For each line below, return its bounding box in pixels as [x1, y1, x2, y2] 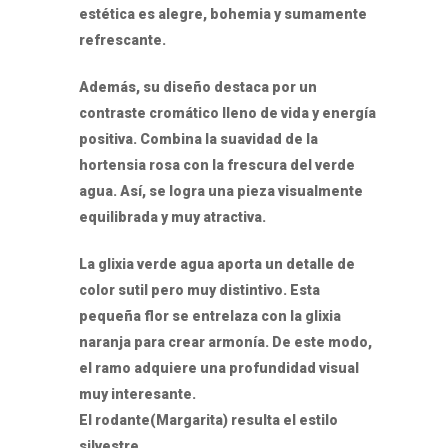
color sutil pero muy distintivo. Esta [79, 282, 320, 299]
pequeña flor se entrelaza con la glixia [79, 308, 341, 325]
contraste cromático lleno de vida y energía [79, 105, 376, 122]
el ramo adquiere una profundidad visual [79, 360, 359, 377]
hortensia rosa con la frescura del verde [79, 157, 355, 174]
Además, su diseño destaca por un [79, 79, 317, 96]
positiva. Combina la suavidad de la [79, 131, 318, 148]
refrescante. [79, 32, 166, 49]
